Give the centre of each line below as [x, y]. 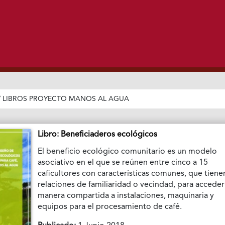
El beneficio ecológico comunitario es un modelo [128, 152]
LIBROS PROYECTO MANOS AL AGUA [66, 99]
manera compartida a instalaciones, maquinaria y [126, 196]
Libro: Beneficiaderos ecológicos [98, 135]
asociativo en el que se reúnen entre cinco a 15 [123, 163]
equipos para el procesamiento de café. [111, 207]
